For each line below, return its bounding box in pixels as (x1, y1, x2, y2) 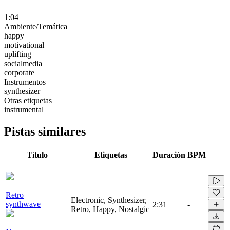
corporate (4, 68, 34, 77)
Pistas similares (4, 124, 86, 138)
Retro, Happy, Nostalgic (71, 204, 149, 214)
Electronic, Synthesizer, (71, 195, 147, 204)
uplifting (4, 49, 31, 59)
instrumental (4, 105, 44, 114)
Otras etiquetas (4, 95, 52, 105)
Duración (152, 150, 185, 159)
